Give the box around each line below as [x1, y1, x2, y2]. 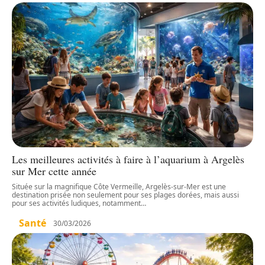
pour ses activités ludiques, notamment [12, 198, 141, 209]
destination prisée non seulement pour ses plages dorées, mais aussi [12, 190, 239, 201]
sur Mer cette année [12, 164, 96, 179]
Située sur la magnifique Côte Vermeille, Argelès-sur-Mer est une [12, 182, 226, 192]
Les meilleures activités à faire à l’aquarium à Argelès [12, 152, 244, 167]
